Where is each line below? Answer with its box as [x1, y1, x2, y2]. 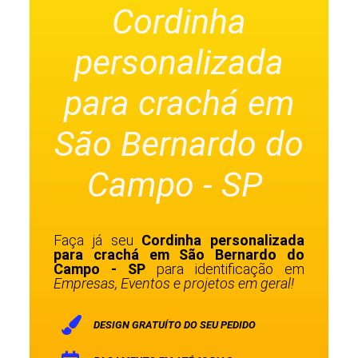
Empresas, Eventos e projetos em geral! [54, 275, 295, 292]
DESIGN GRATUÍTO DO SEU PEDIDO [93, 319, 256, 332]
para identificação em [156, 261, 304, 278]
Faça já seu [54, 232, 142, 249]
